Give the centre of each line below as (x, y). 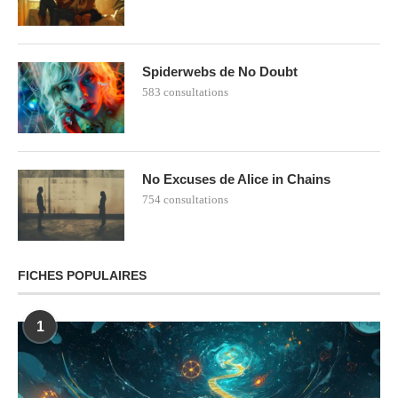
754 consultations (185, 199)
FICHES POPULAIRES (82, 275)
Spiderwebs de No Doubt (220, 71)
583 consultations (185, 92)
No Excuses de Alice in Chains (236, 179)
